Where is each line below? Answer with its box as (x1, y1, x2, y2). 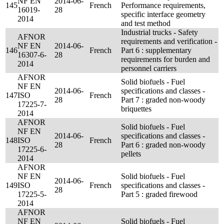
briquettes (121, 104, 151, 113)
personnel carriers (121, 64, 176, 72)
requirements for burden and (121, 55, 210, 63)
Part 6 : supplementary (121, 46, 191, 54)
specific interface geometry (121, 10, 205, 18)
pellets (121, 149, 141, 158)
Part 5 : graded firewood (121, 190, 197, 198)
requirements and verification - (121, 37, 217, 45)
